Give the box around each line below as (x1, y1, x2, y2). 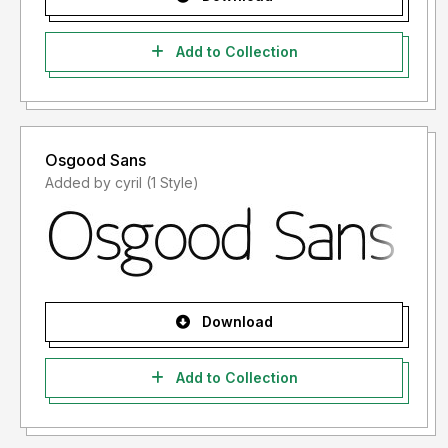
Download (197, 313, 273, 331)
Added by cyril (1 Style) (146, 174, 199, 192)
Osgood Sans (45, 150, 146, 171)
